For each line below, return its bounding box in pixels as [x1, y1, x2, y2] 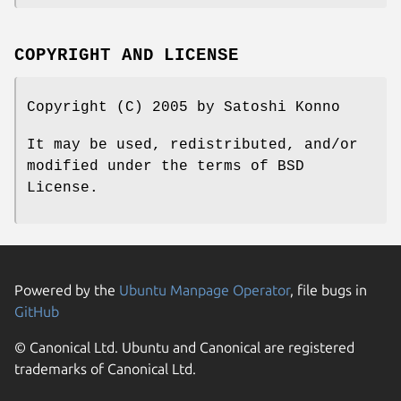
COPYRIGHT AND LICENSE [14, 45, 240, 65]
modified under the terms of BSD [27, 158, 304, 175]
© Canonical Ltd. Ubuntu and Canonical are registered [14, 338, 354, 355]
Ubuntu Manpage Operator [119, 281, 290, 298]
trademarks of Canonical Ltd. [14, 360, 196, 377]
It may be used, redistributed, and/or [27, 136, 358, 153]
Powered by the [14, 281, 119, 298]
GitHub [14, 303, 59, 320]
